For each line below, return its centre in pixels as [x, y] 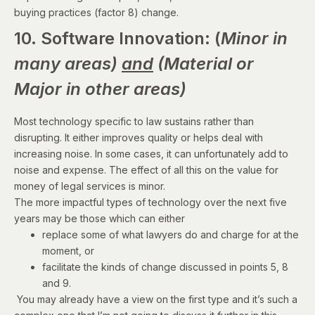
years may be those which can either [101, 218]
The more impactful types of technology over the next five [150, 202]
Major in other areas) [100, 89]
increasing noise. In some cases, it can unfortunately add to [151, 153]
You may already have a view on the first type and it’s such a [156, 299]
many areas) [68, 63]
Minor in [254, 38]
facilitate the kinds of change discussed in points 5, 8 [165, 266]
